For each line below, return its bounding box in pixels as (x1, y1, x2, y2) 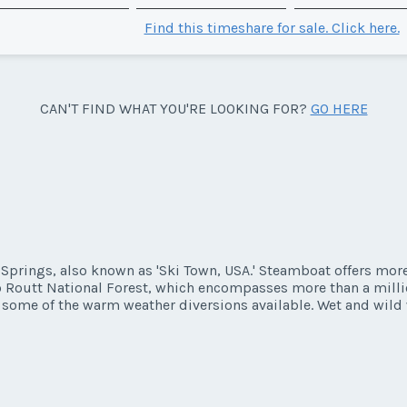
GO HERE (310, 99, 368, 117)
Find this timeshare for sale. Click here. (144, 18, 400, 36)
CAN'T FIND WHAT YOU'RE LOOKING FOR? (39, 99, 311, 117)
